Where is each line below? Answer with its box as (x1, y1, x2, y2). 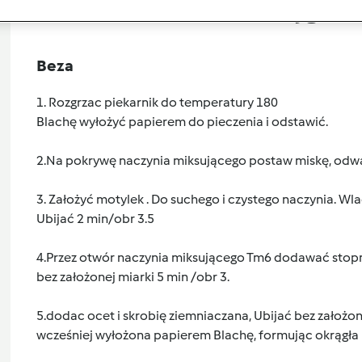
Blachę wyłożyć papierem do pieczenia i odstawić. (36, 113, 328, 129)
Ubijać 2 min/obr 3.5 (36, 210, 154, 226)
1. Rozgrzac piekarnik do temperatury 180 (36, 94, 278, 110)
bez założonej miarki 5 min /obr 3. (36, 268, 229, 284)
